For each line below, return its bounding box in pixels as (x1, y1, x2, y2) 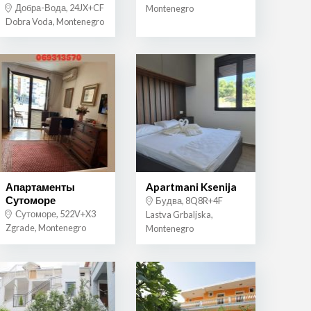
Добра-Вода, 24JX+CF (13, 1, 104, 13)
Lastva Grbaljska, (145, 209, 213, 221)
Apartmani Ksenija (145, 180, 237, 194)
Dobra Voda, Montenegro (5, 15, 104, 27)
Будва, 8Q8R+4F (153, 195, 223, 207)
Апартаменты (5, 180, 75, 194)
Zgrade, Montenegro (5, 222, 86, 234)
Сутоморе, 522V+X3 (13, 208, 96, 220)
